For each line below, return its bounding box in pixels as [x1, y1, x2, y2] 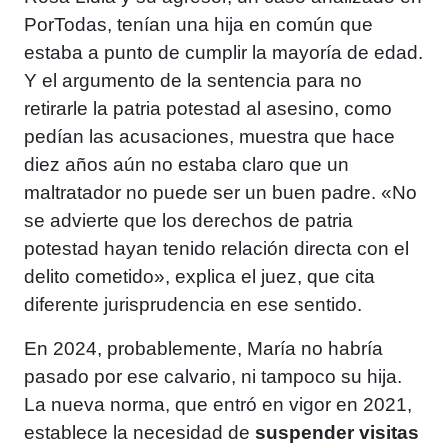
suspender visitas [250, 422, 419, 444]
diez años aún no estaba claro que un [24, 154, 349, 176]
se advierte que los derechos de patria [24, 210, 353, 232]
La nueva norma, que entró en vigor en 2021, [24, 394, 412, 416]
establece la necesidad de [24, 422, 250, 444]
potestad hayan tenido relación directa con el [24, 238, 409, 260]
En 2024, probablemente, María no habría [24, 338, 383, 360]
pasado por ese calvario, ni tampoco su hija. [24, 366, 402, 388]
